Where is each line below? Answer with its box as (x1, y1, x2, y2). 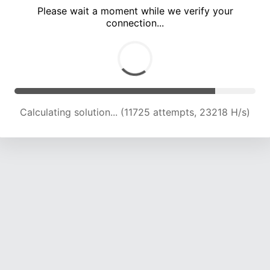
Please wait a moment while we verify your (37, 5, 233, 17)
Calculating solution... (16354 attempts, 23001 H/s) (19, 106, 251, 119)
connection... (106, 17, 164, 30)
